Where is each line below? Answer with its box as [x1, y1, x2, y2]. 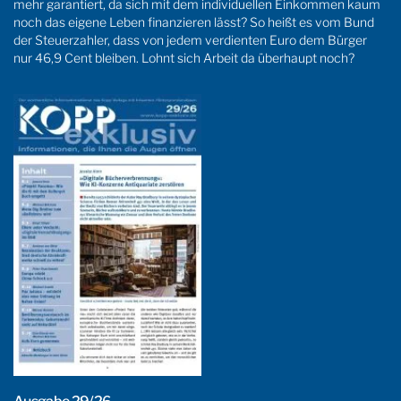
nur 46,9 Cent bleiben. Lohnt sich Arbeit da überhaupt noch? [13, 49, 354, 65]
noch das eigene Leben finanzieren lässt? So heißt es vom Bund [13, 13, 374, 30]
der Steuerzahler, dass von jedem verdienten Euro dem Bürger [13, 31, 367, 47]
